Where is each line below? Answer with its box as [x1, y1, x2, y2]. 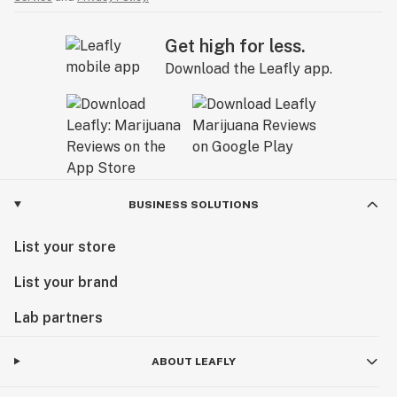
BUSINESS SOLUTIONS [128, 198, 259, 211]
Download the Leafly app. [164, 59, 332, 77]
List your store [14, 237, 116, 255]
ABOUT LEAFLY [151, 354, 236, 368]
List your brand [14, 273, 118, 291]
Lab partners [14, 308, 103, 326]
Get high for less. [164, 35, 306, 57]
